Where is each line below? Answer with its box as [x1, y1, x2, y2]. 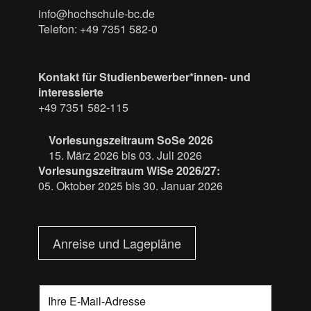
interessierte [38, 84, 103, 101]
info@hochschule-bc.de [38, 6, 155, 22]
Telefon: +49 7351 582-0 [38, 21, 158, 37]
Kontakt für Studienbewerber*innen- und [38, 69, 251, 85]
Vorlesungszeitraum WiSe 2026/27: [38, 162, 223, 179]
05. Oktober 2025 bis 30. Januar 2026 [38, 178, 223, 194]
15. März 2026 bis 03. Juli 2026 [49, 147, 202, 164]
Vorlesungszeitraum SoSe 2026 [49, 132, 216, 149]
